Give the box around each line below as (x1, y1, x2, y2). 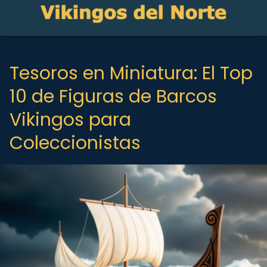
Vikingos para (10, 107, 131, 132)
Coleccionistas (10, 131, 141, 156)
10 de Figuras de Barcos (10, 84, 217, 109)
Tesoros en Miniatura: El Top (10, 61, 253, 86)
